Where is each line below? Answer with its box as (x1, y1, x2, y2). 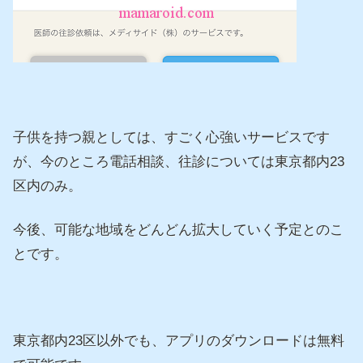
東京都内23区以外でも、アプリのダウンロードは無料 (13, 333, 344, 349)
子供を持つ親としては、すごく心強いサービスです (13, 129, 330, 145)
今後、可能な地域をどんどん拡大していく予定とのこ (13, 221, 344, 237)
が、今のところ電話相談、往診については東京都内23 (13, 153, 344, 169)
